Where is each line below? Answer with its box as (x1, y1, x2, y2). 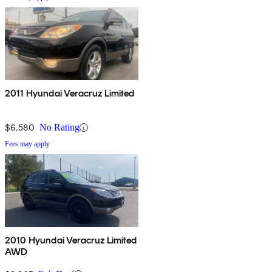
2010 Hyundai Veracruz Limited (5, 234, 137, 246)
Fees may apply (5, 140, 50, 149)
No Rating (39, 122, 80, 133)
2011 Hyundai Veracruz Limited (5, 87, 135, 100)
